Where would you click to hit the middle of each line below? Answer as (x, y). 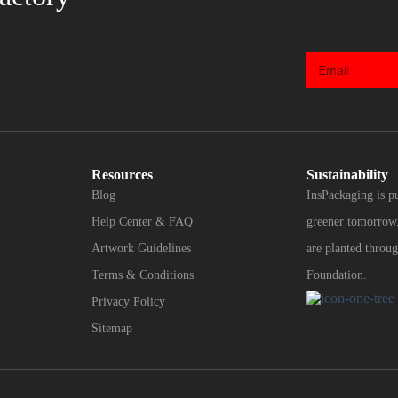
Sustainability (347, 175)
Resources (123, 175)
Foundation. (336, 275)
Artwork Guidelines (142, 249)
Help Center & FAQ (143, 222)
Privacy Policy (129, 302)
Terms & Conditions (143, 275)
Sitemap (112, 329)
